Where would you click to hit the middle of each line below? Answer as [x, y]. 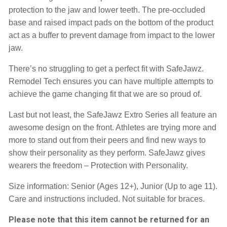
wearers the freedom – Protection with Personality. [98, 165]
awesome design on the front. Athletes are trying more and [112, 127]
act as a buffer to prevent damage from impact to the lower [111, 35]
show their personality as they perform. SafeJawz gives [107, 153]
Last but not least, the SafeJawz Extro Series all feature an [112, 115]
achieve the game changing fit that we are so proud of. [105, 94]
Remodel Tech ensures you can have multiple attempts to [111, 81]
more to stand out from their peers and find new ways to [107, 140]
